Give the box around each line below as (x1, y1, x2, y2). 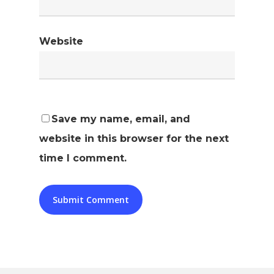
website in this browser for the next (39, 133, 229, 144)
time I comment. (39, 152, 127, 164)
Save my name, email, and (51, 113, 190, 125)
